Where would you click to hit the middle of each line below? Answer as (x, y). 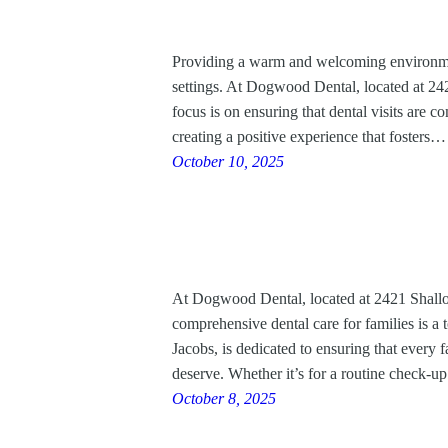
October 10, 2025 (228, 161)
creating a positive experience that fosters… (309, 136)
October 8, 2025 (224, 398)
